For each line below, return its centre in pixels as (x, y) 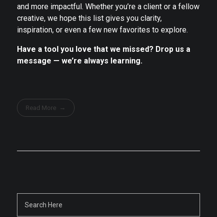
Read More (41, 108)
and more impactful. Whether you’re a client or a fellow (108, 7)
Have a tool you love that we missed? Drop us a (104, 49)
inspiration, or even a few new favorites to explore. (102, 30)
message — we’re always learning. (80, 61)
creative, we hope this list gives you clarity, (89, 18)
